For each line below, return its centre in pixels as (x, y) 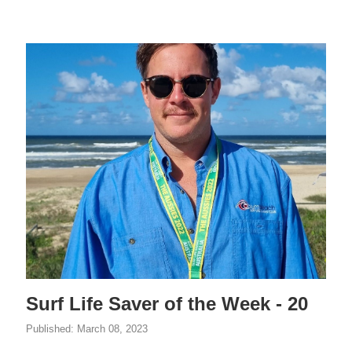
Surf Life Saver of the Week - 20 (167, 304)
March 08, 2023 (113, 329)
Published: (52, 329)
